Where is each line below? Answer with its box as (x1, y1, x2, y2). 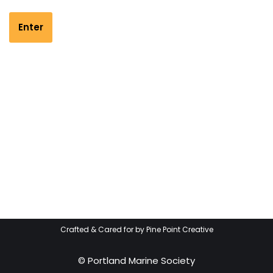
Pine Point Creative (146, 224, 213, 235)
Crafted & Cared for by (60, 224, 146, 235)
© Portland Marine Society (78, 254, 195, 267)
